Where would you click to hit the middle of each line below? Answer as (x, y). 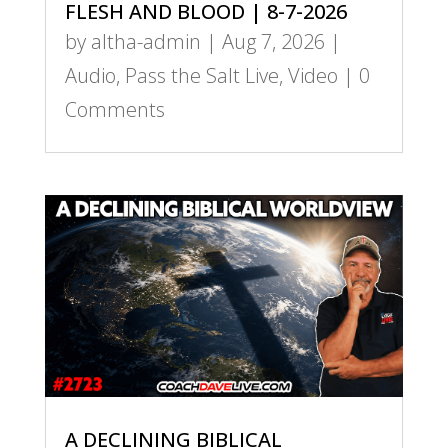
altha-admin (145, 42)
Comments (114, 110)
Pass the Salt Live (201, 76)
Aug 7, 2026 (273, 42)
